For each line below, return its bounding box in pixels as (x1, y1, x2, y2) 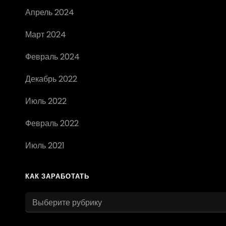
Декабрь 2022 (25, 73, 77, 85)
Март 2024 (25, 29, 66, 40)
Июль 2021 (25, 140, 65, 151)
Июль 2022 (25, 95, 67, 107)
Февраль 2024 (25, 51, 80, 63)
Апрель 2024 (25, 7, 74, 18)
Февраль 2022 (25, 118, 79, 129)
